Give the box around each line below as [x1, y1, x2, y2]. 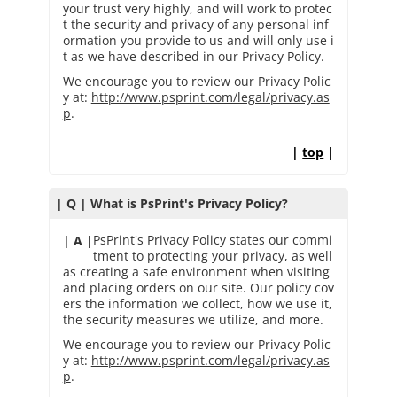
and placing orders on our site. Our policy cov [62, 278, 334, 296]
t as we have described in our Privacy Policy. [62, 47, 324, 65]
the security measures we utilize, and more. [62, 310, 323, 328]
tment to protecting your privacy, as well [92, 246, 332, 264]
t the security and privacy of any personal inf [62, 15, 329, 33]
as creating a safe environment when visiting [62, 262, 330, 280]
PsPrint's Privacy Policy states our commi [92, 230, 332, 248]
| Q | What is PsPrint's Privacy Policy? [55, 194, 288, 212]
